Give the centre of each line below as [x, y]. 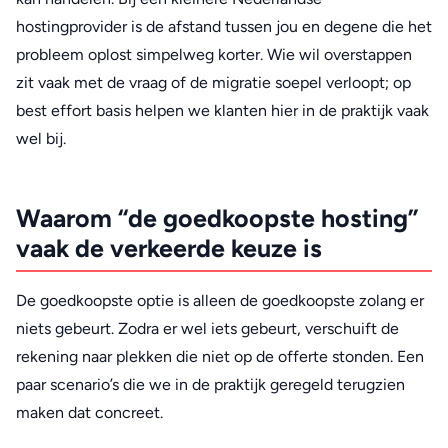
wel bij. [41, 138]
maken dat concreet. [89, 413]
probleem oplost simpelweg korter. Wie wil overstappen [214, 54]
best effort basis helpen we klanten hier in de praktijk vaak [222, 110]
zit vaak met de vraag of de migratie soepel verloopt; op [213, 82]
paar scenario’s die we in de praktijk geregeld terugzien [210, 385]
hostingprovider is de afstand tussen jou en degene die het [224, 26]
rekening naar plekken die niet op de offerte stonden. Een [220, 357]
